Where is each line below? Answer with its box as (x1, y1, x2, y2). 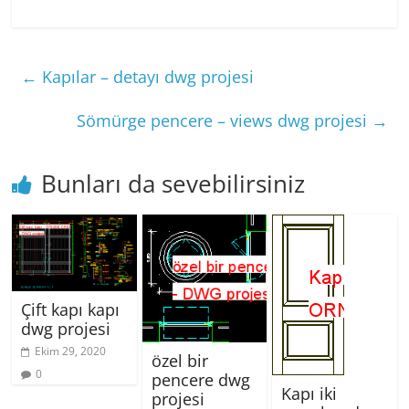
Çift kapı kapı (21, 299, 121, 321)
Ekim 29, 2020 (35, 343, 107, 360)
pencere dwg (151, 369, 250, 392)
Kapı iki (280, 382, 337, 404)
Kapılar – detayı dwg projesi (37, 65, 255, 88)
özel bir (151, 350, 208, 372)
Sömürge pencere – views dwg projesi (76, 109, 372, 131)
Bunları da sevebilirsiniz (41, 166, 306, 200)
